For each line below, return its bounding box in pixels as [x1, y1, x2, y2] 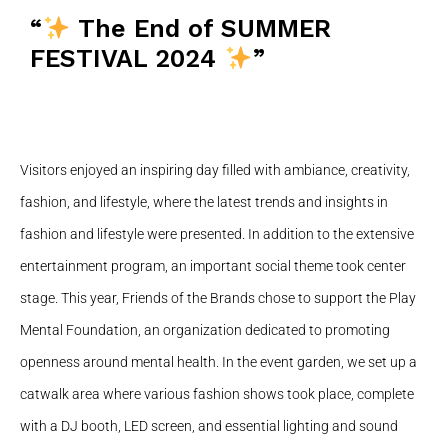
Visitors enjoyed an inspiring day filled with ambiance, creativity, [20, 162, 410, 178]
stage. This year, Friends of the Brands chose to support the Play [20, 290, 416, 306]
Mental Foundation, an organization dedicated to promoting [20, 322, 390, 338]
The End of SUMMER [70, 14, 331, 43]
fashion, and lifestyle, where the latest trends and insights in [20, 194, 388, 210]
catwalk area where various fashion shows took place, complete [20, 386, 414, 402]
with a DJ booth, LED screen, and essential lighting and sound [20, 418, 398, 434]
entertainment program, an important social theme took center [20, 258, 406, 274]
